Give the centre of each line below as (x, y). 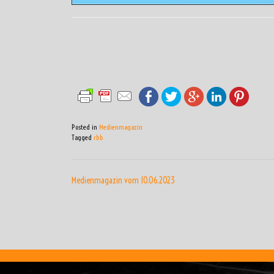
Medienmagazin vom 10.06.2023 (123, 180)
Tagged (83, 137)
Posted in (85, 127)
